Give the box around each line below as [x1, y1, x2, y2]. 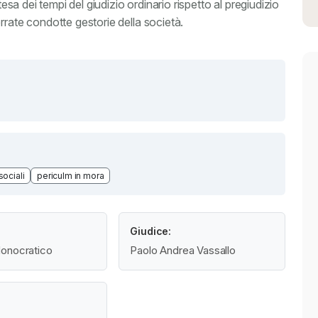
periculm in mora [37, 170, 104, 181]
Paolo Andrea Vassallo [130, 243, 236, 257]
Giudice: [130, 224, 172, 237]
